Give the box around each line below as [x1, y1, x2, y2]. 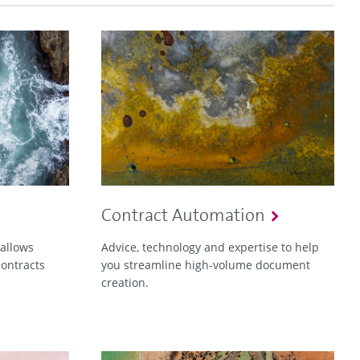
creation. [101, 275, 149, 291]
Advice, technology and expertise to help [101, 239, 319, 256]
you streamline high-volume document [101, 257, 310, 273]
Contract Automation [101, 203, 265, 227]
